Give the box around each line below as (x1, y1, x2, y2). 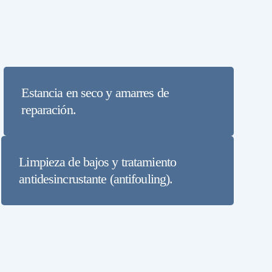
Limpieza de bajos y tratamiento (19, 154, 177, 170)
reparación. (21, 101, 76, 117)
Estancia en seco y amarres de (21, 84, 169, 100)
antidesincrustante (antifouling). (19, 171, 173, 187)
